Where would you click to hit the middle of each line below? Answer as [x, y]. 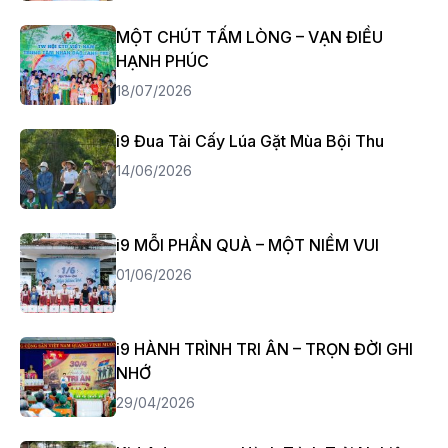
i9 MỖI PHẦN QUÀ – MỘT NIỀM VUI [247, 245]
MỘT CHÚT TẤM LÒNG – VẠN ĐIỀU [249, 37]
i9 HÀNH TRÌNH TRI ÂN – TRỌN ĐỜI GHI [264, 349]
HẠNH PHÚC [162, 61]
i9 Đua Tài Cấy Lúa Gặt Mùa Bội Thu [250, 141]
